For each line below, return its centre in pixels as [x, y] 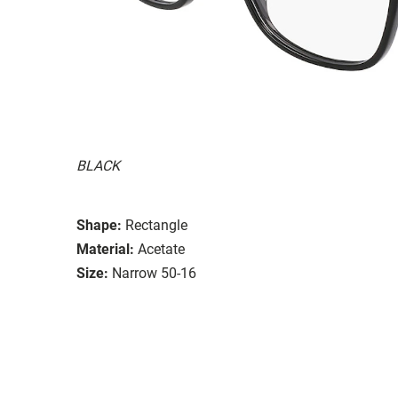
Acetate [161, 249]
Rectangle [156, 225]
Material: [105, 249]
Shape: [99, 225]
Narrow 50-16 [154, 273]
